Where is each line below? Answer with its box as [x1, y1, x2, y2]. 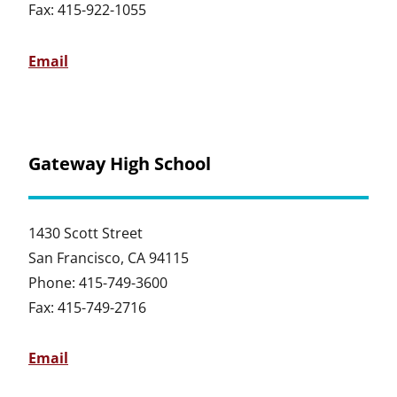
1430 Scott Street [28, 222, 143, 243]
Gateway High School [28, 151, 211, 175]
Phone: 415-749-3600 [28, 272, 167, 292]
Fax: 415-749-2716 [28, 297, 146, 317]
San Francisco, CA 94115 [28, 247, 189, 268]
